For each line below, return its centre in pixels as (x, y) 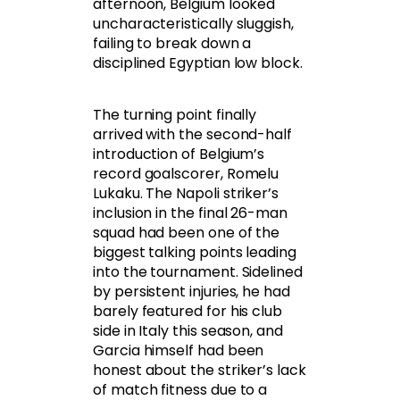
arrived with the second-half (193, 135)
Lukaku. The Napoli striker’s (186, 194)
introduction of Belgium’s (179, 154)
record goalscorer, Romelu (186, 174)
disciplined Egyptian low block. (198, 63)
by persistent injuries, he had (192, 292)
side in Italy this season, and (188, 331)
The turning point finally (175, 115)
